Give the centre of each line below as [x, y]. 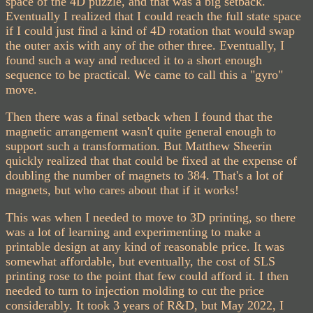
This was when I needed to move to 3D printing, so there [151, 217]
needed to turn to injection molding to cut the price [135, 290]
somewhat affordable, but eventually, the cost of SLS [140, 261]
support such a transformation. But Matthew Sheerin [139, 146]
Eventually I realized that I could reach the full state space [153, 16]
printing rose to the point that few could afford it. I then [147, 276]
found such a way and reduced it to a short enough [134, 60]
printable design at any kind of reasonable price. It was [145, 246]
